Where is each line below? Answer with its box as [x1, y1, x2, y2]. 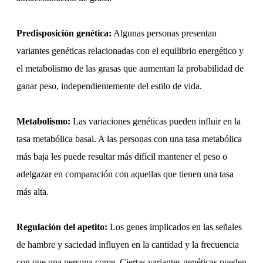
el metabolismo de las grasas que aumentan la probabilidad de [16, 63, 244, 74]
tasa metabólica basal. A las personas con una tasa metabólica [16, 134, 242, 144]
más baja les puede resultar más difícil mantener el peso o [16, 151, 227, 162]
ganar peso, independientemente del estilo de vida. [16, 81, 202, 92]
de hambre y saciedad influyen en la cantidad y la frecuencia [16, 240, 239, 250]
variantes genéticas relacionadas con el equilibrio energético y [16, 46, 244, 56]
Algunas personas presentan [112, 28, 217, 39]
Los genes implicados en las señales [107, 222, 242, 232]
